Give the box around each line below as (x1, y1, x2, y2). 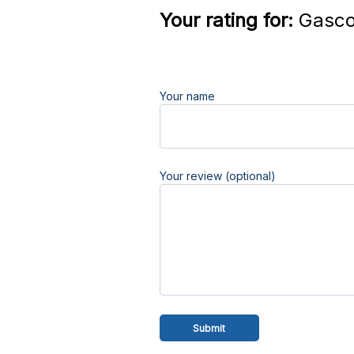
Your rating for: (159, 9, 293, 32)
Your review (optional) (159, 169, 276, 183)
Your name (159, 89, 215, 103)
